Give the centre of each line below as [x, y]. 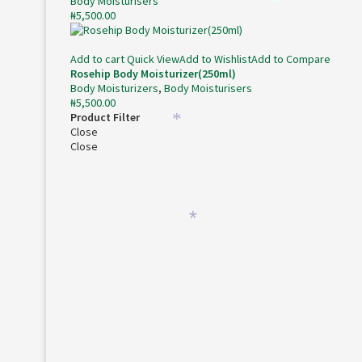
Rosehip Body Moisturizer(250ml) [153, 74]
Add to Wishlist [215, 59]
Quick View [153, 59]
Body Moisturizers [114, 88]
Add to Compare [291, 59]
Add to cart [97, 59]
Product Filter [105, 117]
